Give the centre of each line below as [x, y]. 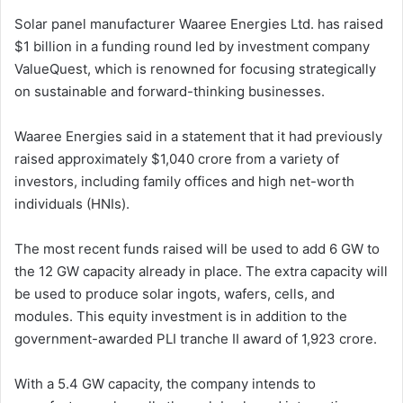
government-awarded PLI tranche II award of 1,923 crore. [196, 338]
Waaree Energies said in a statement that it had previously [198, 136]
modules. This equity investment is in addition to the [181, 316]
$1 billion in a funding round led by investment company [192, 46]
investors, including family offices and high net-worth [184, 181]
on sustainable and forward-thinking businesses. [170, 91]
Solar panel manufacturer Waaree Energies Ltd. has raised [199, 23]
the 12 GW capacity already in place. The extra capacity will [201, 271]
